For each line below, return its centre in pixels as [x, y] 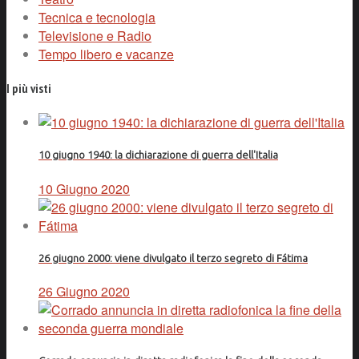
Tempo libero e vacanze [106, 54]
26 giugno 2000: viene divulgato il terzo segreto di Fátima [173, 258]
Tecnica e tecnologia [97, 17]
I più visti [29, 88]
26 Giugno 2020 [84, 291]
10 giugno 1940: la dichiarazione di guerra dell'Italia [158, 155]
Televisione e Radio [95, 35]
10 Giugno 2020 [84, 188]
